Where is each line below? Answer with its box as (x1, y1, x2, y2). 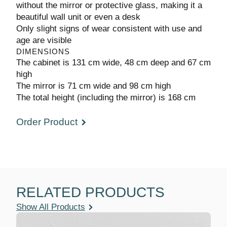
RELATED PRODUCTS (16, 183, 158, 201)
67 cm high (16, 69, 62, 79)
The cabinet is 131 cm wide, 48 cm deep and (16, 57, 198, 67)
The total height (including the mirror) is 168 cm (16, 92, 210, 102)
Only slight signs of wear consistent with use (16, 23, 200, 33)
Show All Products (16, 201, 90, 212)
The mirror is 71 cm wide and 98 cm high (16, 81, 182, 91)
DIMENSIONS (16, 47, 68, 56)
